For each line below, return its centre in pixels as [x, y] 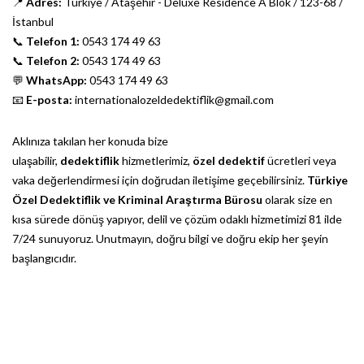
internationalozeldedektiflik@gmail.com [173, 100]
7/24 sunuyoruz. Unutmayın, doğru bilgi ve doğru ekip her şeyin [170, 238]
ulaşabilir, [36, 160]
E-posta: [49, 100]
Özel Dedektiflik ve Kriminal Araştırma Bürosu [137, 199]
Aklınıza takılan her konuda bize [90, 141]
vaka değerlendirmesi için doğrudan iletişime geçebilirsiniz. [160, 180]
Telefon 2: [53, 61]
